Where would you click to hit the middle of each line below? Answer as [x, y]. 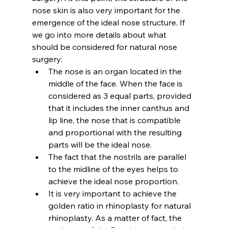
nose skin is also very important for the [107, 10]
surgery [46, 59]
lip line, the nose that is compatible [115, 120]
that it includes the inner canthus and [120, 108]
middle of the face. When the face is [116, 83]
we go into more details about [90, 34]
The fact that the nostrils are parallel [118, 156]
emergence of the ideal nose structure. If [109, 22]
